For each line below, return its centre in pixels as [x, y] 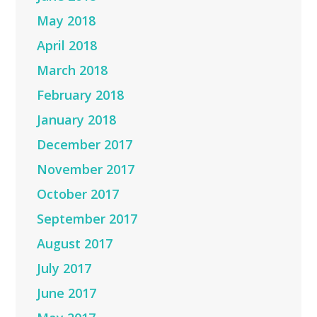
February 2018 [81, 94]
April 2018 [67, 45]
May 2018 [67, 20]
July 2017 [64, 268]
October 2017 [78, 194]
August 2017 [75, 243]
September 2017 [87, 218]
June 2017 [67, 293]
